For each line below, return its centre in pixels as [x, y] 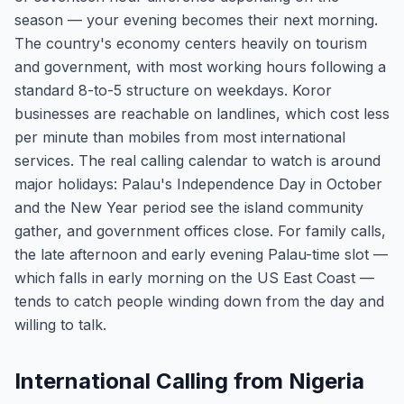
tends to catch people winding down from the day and [199, 301]
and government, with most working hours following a [200, 67]
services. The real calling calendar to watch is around [197, 161]
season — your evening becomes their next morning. [196, 20]
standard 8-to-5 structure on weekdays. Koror [173, 90]
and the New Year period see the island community [189, 207]
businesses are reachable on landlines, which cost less [202, 114]
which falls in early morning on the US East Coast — [194, 278]
